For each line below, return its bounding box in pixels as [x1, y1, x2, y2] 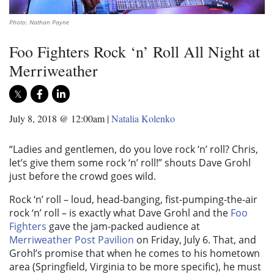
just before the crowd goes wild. [9, 169, 156, 183]
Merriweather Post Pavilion [9, 233, 134, 247]
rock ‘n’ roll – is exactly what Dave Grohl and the [9, 206, 231, 220]
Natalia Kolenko [111, 112, 175, 125]
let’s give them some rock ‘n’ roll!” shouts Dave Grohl [9, 156, 251, 170]
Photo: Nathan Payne [9, 18, 69, 27]
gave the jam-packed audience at [46, 220, 200, 234]
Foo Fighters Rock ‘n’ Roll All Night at [9, 41, 260, 62]
